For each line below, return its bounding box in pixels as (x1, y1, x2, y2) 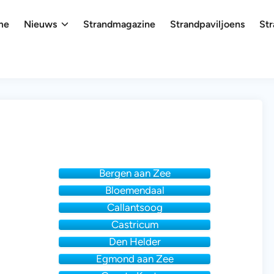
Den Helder (108, 235, 161, 248)
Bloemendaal (105, 184, 165, 196)
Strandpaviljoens (170, 18, 245, 30)
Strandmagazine (83, 18, 156, 30)
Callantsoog (106, 201, 163, 213)
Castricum (111, 218, 158, 231)
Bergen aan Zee (98, 167, 171, 179)
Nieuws (24, 18, 57, 30)
